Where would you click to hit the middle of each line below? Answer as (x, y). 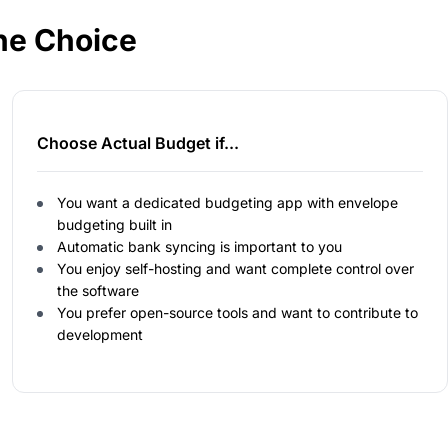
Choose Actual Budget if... (138, 142)
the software (98, 290)
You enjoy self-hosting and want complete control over (235, 268)
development (100, 334)
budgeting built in (114, 224)
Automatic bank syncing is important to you (199, 246)
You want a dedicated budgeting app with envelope (227, 202)
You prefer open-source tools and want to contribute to (237, 312)
